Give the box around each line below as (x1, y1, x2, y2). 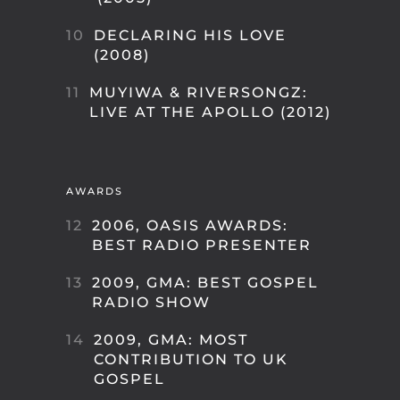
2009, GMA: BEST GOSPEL (92, 274, 319, 291)
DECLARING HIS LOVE (94, 27, 287, 44)
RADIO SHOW (92, 294, 211, 311)
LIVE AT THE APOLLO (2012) (89, 104, 331, 121)
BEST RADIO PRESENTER (92, 237, 312, 254)
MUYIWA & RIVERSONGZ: (89, 84, 308, 101)
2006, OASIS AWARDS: (92, 217, 288, 234)
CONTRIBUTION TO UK (94, 351, 288, 368)
